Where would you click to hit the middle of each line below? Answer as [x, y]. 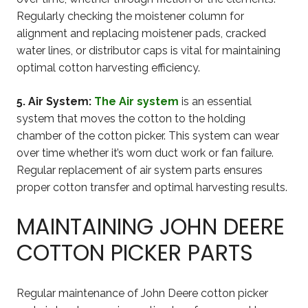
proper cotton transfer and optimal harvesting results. [152, 187]
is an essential [215, 101]
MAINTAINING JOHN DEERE [151, 227]
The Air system [136, 101]
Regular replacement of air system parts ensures [140, 170]
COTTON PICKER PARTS [135, 253]
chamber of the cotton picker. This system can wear [148, 135]
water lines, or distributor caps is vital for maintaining [148, 50]
